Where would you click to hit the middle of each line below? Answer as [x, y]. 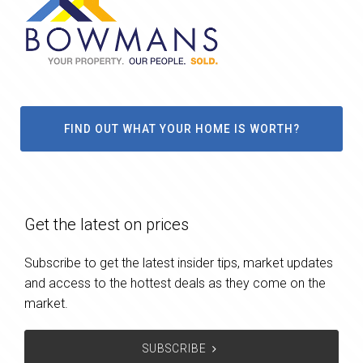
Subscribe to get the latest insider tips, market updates [179, 263]
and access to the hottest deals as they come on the [175, 283]
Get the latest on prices [107, 224]
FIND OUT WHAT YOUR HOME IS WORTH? [181, 128]
